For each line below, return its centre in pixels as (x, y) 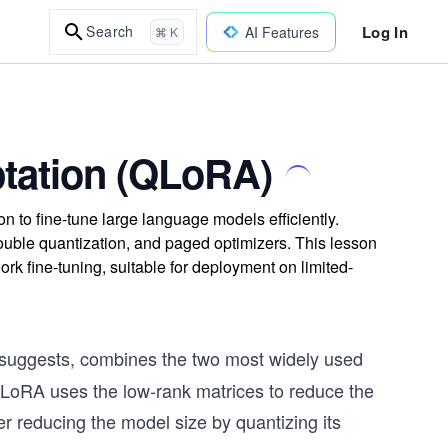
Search (110, 31)
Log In (384, 31)
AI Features (281, 31)
